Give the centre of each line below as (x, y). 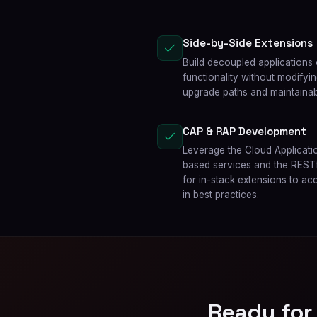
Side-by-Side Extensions (248, 42)
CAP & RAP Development (244, 131)
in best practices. (221, 195)
